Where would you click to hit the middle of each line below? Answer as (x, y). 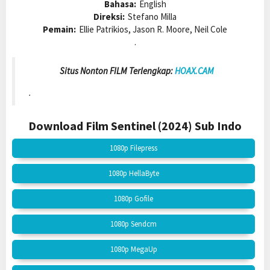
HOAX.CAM (194, 71)
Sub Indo (218, 126)
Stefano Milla (152, 17)
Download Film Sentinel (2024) (111, 126)
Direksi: (109, 17)
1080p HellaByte (133, 174)
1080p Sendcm (133, 224)
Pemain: (59, 30)
